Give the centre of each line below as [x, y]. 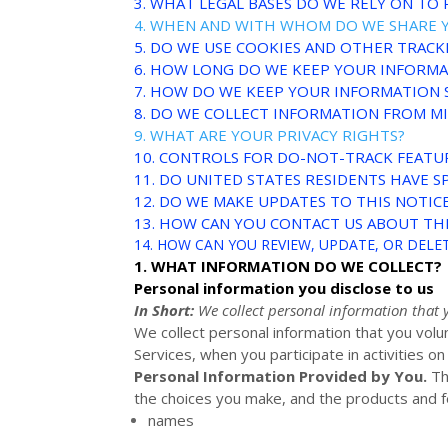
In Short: [164, 309]
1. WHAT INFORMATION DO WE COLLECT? [288, 265]
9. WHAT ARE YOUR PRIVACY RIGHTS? [270, 134]
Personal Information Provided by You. [281, 375]
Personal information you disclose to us [284, 287]
